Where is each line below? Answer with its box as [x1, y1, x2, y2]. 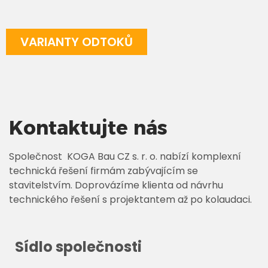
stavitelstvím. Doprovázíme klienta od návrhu [9, 178, 223, 192]
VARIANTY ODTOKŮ [20, 33, 133, 50]
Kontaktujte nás [9, 115, 167, 139]
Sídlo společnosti [15, 237, 142, 257]
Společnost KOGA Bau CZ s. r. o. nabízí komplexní [9, 149, 241, 163]
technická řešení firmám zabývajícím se [9, 163, 198, 178]
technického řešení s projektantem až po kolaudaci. [9, 192, 252, 206]
